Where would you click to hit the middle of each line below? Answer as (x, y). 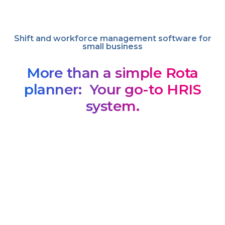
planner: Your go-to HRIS (113, 89)
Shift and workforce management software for (113, 38)
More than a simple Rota (113, 73)
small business (113, 46)
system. (113, 106)
